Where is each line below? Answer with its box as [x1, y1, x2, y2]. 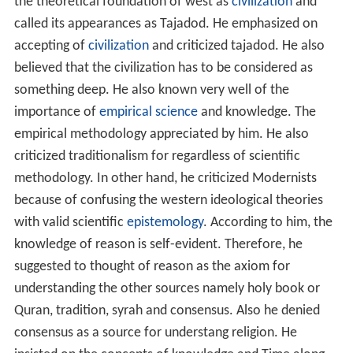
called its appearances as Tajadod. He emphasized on [13, 17, 318, 32]
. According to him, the [203, 215, 333, 231]
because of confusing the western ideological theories [13, 193, 323, 209]
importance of [13, 105, 99, 121]
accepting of [13, 39, 88, 54]
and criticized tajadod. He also [148, 39, 325, 54]
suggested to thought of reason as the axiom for [13, 259, 290, 275]
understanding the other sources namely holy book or [13, 281, 320, 297]
